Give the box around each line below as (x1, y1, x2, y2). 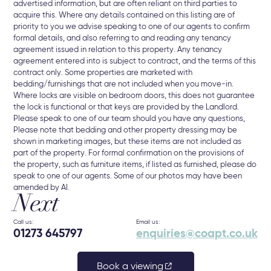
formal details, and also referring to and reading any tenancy (13, 34, 232, 43)
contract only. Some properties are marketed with (13, 69, 193, 77)
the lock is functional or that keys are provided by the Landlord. (13, 103, 240, 112)
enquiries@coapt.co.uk (135, 229, 258, 240)
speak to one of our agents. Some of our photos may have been (13, 172, 243, 181)
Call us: (13, 219, 34, 226)
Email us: (135, 219, 160, 226)
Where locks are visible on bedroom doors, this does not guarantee (13, 92, 255, 100)
